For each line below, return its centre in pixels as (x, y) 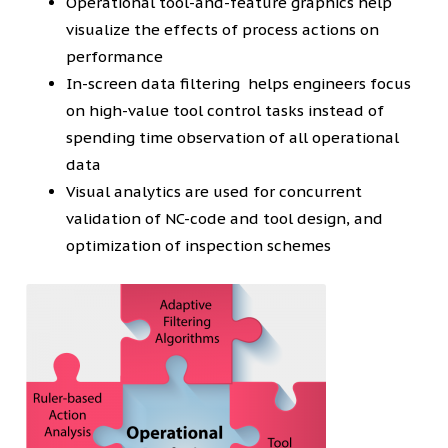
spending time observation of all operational (233, 137)
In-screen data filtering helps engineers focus (239, 83)
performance (115, 56)
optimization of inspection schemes (199, 245)
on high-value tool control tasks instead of (225, 110)
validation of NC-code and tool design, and (225, 218)
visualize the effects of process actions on (223, 29)
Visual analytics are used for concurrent (214, 191)
